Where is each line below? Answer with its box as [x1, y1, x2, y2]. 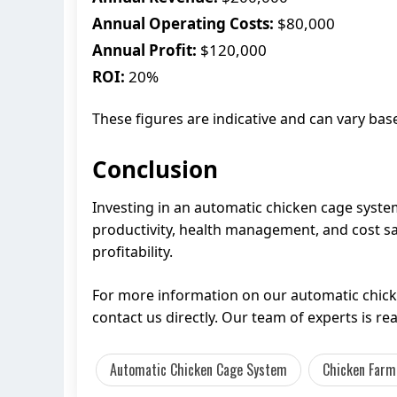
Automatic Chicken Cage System [110, 358, 287, 380]
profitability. [92, 241, 173, 261]
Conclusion [92, 152, 218, 185]
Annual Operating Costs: [92, 12, 274, 34]
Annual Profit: [92, 39, 197, 60]
